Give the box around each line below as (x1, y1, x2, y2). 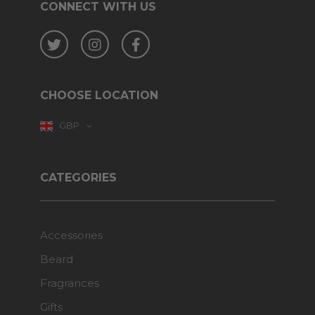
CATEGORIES (40, 171, 117, 185)
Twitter (60, 32, 92, 44)
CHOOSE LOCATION (40, 88, 158, 102)
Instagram (101, 32, 146, 44)
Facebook (139, 32, 188, 44)
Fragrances (40, 276, 99, 290)
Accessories (40, 229, 103, 243)
